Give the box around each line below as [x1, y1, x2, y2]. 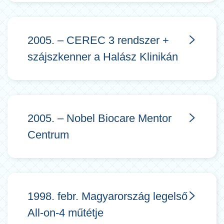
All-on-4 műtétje [27, 206, 103, 219]
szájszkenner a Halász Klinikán [27, 50, 178, 63]
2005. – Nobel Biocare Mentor [27, 112, 171, 124]
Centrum [27, 128, 69, 141]
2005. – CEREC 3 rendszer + [27, 34, 169, 46]
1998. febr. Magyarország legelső [27, 190, 187, 202]
